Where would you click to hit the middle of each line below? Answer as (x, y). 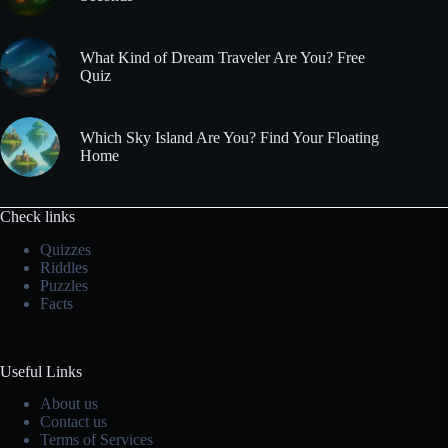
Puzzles (64, 285)
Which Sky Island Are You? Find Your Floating (229, 138)
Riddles (64, 267)
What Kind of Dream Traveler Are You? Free (222, 58)
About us (69, 404)
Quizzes (65, 249)
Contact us (73, 422)
